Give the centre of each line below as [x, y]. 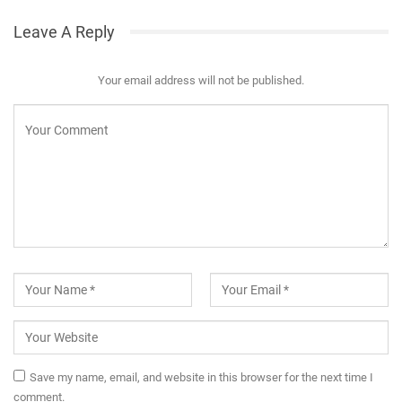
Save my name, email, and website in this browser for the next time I [201, 377]
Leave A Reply [64, 31]
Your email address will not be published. [201, 80]
